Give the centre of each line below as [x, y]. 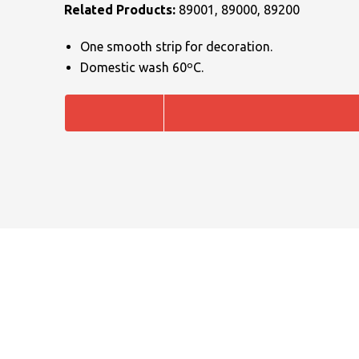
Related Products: [121, 9]
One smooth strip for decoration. [176, 46]
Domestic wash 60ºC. [142, 67]
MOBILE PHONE [290, 285]
